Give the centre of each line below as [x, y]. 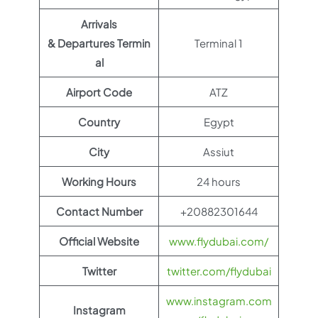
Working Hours [99, 182]
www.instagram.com [219, 301]
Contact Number [99, 212]
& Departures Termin [99, 43]
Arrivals [99, 24]
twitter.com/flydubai [219, 271]
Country [99, 122]
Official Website [99, 241]
